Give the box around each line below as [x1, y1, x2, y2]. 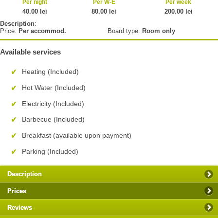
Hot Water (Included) [22, 83, 86, 91]
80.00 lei [91, 8, 116, 16]
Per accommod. [18, 27, 66, 35]
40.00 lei [22, 8, 47, 16]
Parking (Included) [22, 147, 78, 155]
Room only [142, 27, 175, 35]
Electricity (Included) [22, 99, 84, 108]
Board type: [108, 27, 142, 35]
